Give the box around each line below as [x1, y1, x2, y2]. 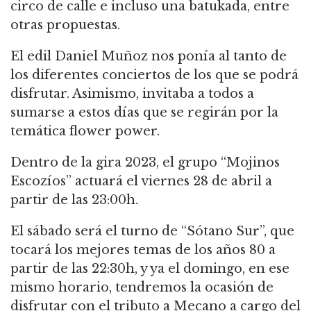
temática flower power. [10, 124, 160, 140]
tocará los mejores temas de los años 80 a [10, 242, 276, 258]
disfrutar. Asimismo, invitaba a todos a [10, 86, 254, 102]
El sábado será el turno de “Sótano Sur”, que [10, 224, 294, 239]
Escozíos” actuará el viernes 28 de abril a [10, 174, 272, 190]
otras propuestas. [10, 17, 120, 33]
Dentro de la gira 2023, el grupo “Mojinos [10, 155, 280, 171]
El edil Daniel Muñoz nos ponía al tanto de [10, 49, 287, 65]
